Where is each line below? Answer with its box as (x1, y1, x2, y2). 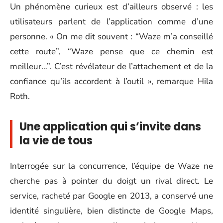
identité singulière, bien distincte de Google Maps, (10, 205, 213, 217)
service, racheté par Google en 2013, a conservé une (10, 190, 213, 202)
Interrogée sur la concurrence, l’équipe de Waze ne (10, 160, 213, 172)
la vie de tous (19, 132, 93, 148)
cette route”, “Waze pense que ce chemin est (10, 45, 213, 57)
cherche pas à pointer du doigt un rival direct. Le (10, 175, 213, 187)
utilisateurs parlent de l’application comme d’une (10, 15, 213, 27)
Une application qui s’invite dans (19, 118, 201, 134)
